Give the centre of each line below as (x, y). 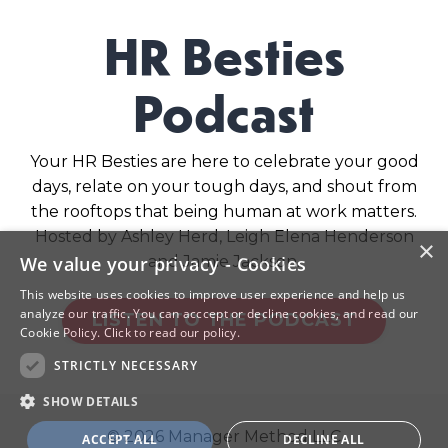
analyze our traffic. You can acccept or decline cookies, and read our (219, 313)
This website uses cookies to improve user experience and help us (213, 294)
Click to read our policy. (172, 332)
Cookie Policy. (62, 332)
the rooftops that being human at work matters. (224, 211)
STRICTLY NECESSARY (126, 365)
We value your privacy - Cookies (163, 264)
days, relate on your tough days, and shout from (224, 186)
